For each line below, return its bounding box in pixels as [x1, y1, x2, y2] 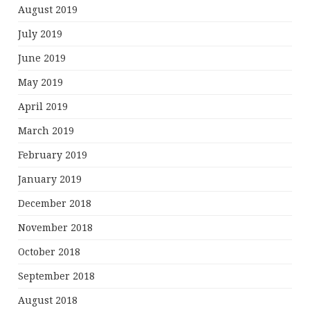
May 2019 [18, 77, 64, 89]
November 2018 [18, 222, 93, 234]
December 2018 [18, 198, 92, 210]
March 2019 [18, 125, 75, 137]
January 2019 [18, 174, 82, 185]
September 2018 [18, 271, 95, 282]
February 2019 [18, 149, 88, 161]
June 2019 [18, 53, 66, 64]
